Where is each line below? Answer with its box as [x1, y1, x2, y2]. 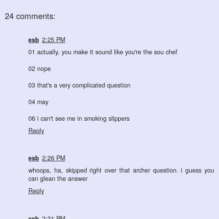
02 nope [28, 64, 51, 73]
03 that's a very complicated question [28, 80, 131, 89]
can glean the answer [28, 174, 88, 183]
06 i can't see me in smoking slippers [28, 113, 130, 123]
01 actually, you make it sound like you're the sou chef [28, 47, 177, 56]
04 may [28, 97, 48, 106]
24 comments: [5, 10, 56, 22]
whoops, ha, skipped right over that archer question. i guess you [28, 166, 214, 175]
